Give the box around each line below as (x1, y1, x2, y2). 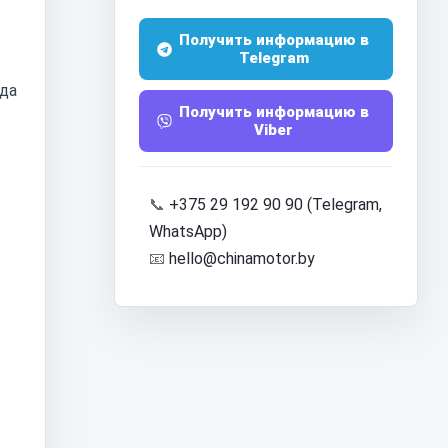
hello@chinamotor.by (169, 249, 315, 268)
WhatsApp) (149, 222, 227, 241)
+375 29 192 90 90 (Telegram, (169, 195, 382, 214)
